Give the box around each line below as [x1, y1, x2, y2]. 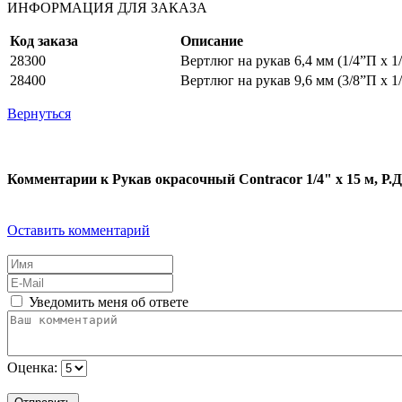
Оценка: [7, 360, 57, 376]
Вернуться [7, 105, 71, 121]
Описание [180, 32, 243, 48]
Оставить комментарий [7, 223, 150, 239]
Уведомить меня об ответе [25, 294, 188, 310]
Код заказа [10, 32, 78, 48]
